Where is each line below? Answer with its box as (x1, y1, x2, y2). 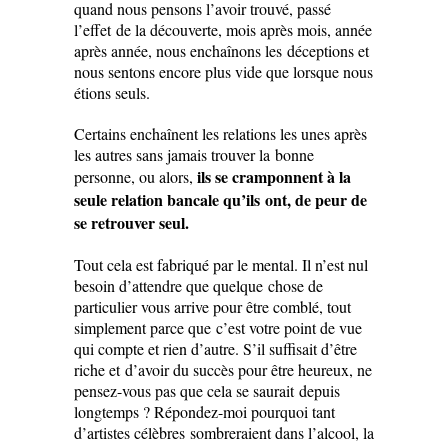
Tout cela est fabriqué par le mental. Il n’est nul (74, 253, 368, 275)
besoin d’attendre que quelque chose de (74, 274, 323, 296)
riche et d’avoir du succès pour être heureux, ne (74, 358, 372, 380)
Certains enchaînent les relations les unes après (74, 122, 367, 144)
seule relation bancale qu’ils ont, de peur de (74, 187, 367, 211)
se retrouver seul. (74, 210, 189, 234)
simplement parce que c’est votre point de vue (74, 316, 362, 338)
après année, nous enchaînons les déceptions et (74, 39, 369, 61)
